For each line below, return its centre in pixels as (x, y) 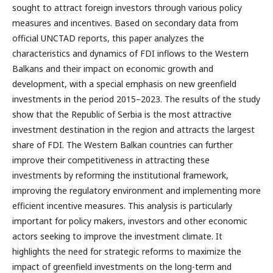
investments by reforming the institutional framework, (120, 175)
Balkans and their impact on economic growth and (113, 69)
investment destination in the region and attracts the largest (133, 129)
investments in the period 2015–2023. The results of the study (136, 99)
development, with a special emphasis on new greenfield (124, 84)
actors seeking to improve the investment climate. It (117, 236)
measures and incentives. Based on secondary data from (125, 23)
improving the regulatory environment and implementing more (136, 190)
